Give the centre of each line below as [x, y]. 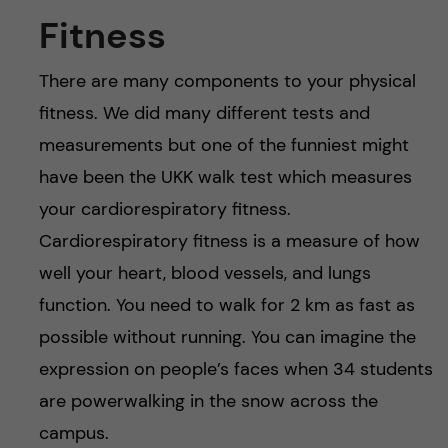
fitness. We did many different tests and [204, 113]
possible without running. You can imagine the [227, 337]
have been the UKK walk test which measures [225, 177]
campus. [73, 433]
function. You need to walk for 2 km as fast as [226, 305]
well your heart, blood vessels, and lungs [204, 273]
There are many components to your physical [227, 81]
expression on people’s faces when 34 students [235, 369]
